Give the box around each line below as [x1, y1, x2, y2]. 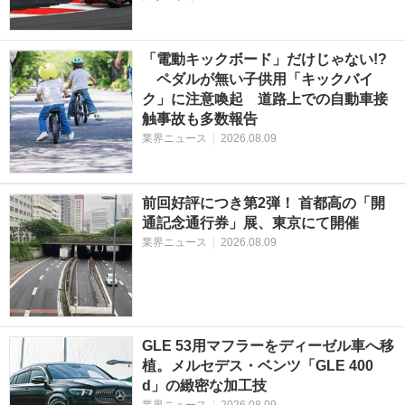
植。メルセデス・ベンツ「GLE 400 [141, 358, 373, 374]
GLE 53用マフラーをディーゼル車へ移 [141, 338, 394, 354]
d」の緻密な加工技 [141, 378, 267, 394]
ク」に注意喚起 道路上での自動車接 [141, 91, 388, 108]
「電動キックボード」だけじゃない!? [141, 52, 387, 68]
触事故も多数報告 [141, 111, 258, 127]
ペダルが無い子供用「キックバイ [141, 71, 373, 88]
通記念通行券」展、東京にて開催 [141, 215, 359, 231]
